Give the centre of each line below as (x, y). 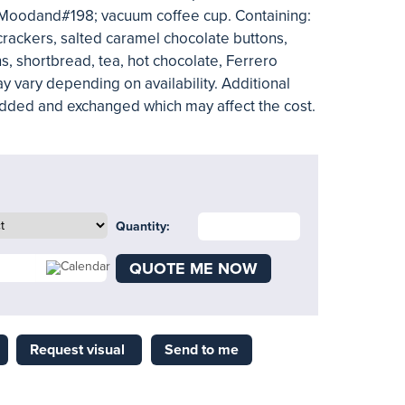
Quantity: (142, 226)
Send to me (201, 350)
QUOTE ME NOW (193, 268)
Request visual (79, 350)
